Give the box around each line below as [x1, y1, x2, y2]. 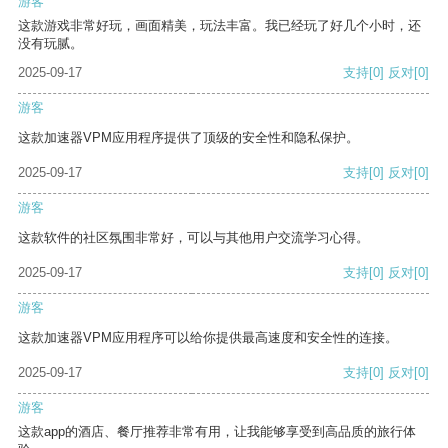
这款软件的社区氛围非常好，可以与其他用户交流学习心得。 [18, 230, 369, 246]
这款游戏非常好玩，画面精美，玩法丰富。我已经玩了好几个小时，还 [18, 18, 421, 34]
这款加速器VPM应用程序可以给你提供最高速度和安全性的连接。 [18, 330, 398, 346]
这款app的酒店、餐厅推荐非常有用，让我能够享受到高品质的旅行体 [18, 424, 416, 440]
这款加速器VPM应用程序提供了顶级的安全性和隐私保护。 [18, 130, 359, 146]
